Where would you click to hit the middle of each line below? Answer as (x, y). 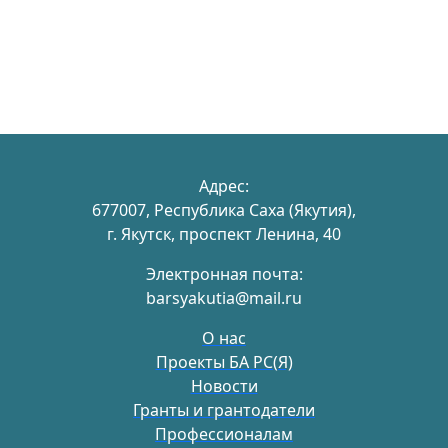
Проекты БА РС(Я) (224, 361)
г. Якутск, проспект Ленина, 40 (224, 233)
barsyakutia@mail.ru (224, 297)
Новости (224, 385)
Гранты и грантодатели (224, 409)
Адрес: (224, 185)
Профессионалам (224, 433)
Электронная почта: (224, 273)
